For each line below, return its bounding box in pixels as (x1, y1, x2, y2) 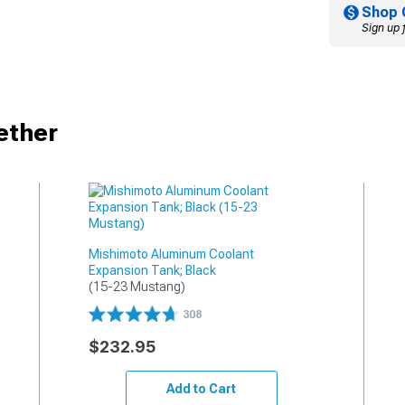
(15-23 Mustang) (88, 278, 185, 294)
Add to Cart (166, 381, 237, 396)
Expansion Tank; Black (88, 262, 216, 278)
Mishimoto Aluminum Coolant (88, 246, 254, 261)
